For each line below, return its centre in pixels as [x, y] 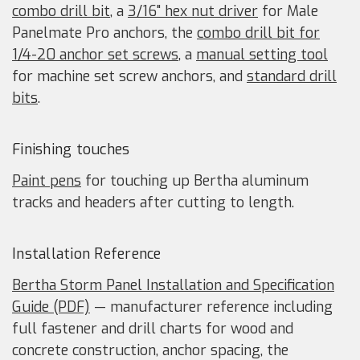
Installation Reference [87, 254]
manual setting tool [262, 54]
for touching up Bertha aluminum [195, 180]
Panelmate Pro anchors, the [104, 33]
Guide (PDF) [51, 307]
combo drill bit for [258, 33]
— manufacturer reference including [211, 307]
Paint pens [47, 180]
